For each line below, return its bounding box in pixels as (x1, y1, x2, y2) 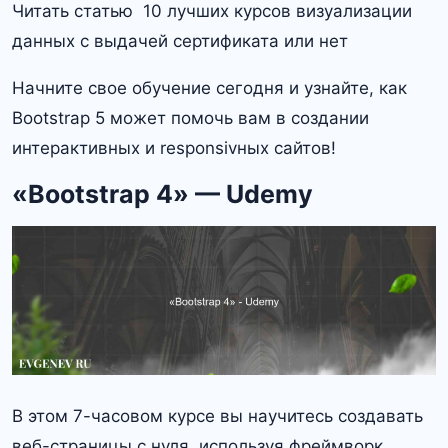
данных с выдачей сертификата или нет (12, 31, 348, 52)
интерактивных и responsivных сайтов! (12, 138, 336, 159)
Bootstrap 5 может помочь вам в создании (12, 108, 369, 129)
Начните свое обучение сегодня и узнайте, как (12, 78, 407, 99)
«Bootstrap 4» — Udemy (12, 179, 313, 210)
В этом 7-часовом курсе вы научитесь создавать (12, 406, 423, 427)
